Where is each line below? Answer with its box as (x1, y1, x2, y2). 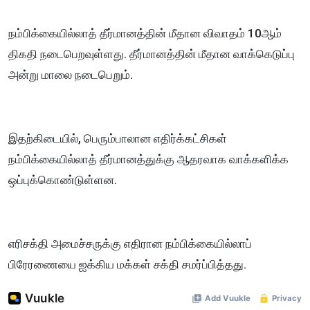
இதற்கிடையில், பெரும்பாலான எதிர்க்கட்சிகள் (8, 131, 227, 145)
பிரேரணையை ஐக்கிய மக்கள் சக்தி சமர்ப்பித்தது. (8, 257, 246, 271)
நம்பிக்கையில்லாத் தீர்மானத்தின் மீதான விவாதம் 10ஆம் (8, 26, 282, 40)
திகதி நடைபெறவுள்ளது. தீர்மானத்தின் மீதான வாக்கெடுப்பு (8, 46, 295, 61)
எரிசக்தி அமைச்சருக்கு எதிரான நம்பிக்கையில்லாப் (8, 236, 252, 250)
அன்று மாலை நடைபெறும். (8, 67, 133, 82)
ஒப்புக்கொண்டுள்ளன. (8, 172, 117, 187)
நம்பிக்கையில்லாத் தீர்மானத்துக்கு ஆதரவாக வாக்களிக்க (8, 152, 289, 166)
